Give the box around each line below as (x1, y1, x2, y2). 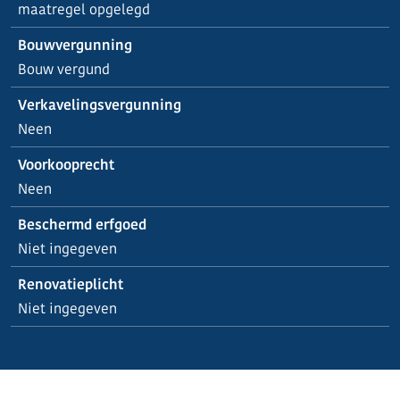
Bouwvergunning (18, 36, 132, 54)
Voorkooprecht (18, 155, 114, 174)
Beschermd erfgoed (18, 215, 146, 234)
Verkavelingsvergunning (18, 96, 181, 114)
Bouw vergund (18, 60, 110, 79)
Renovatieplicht (18, 275, 123, 294)
